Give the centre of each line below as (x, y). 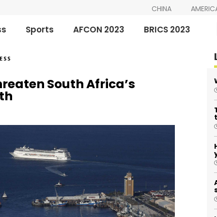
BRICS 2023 (167, 29)
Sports (40, 29)
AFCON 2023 (99, 29)
